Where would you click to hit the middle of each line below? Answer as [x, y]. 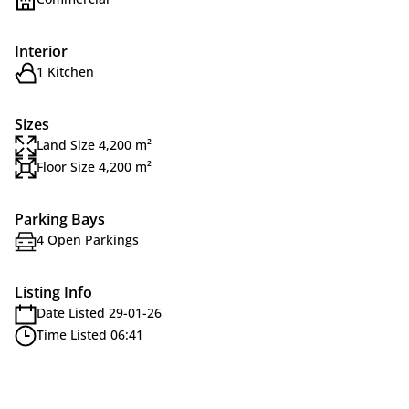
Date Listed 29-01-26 [99, 313]
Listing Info [53, 292]
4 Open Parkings [88, 240]
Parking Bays [60, 219]
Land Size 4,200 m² [94, 145]
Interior [41, 51]
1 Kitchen [65, 72]
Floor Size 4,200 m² [94, 167]
